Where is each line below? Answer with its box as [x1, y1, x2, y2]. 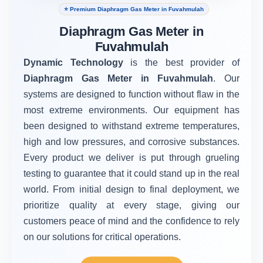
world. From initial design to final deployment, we [23, 184, 240, 194]
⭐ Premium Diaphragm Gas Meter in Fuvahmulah [64, 6, 204, 12]
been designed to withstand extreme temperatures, [23, 121, 240, 131]
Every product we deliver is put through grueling [23, 153, 240, 163]
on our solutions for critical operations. [23, 232, 181, 242]
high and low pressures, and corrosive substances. [23, 137, 240, 147]
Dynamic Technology [23, 58, 131, 68]
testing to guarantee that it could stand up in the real [23, 168, 240, 178]
